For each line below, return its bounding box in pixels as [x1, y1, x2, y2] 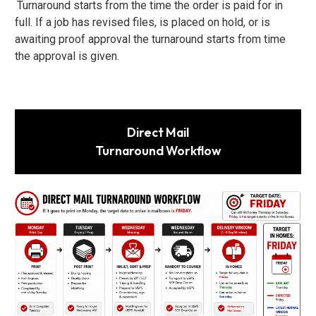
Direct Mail [127, 123, 189, 140]
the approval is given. [15, 49, 122, 63]
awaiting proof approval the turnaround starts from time [15, 32, 286, 46]
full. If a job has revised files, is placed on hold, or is [15, 15, 270, 29]
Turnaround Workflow [95, 142, 221, 159]
